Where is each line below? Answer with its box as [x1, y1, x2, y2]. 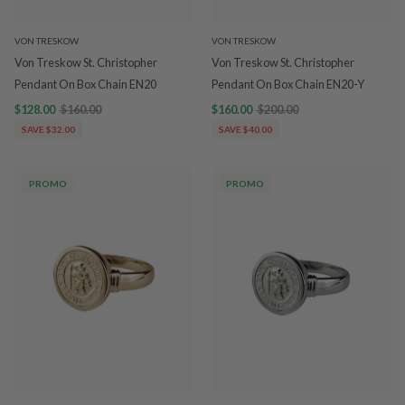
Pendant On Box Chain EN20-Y [212, 76, 364, 91]
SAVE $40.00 [219, 123, 272, 135]
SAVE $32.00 [22, 123, 75, 135]
